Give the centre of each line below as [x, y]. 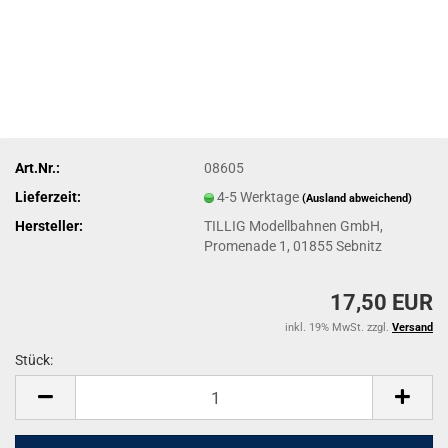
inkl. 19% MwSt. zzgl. [338, 327]
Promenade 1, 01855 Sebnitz [293, 245]
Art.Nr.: [37, 167]
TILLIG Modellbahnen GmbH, [294, 225]
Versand [412, 327]
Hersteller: [49, 225]
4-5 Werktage [260, 196]
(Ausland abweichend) [357, 198]
